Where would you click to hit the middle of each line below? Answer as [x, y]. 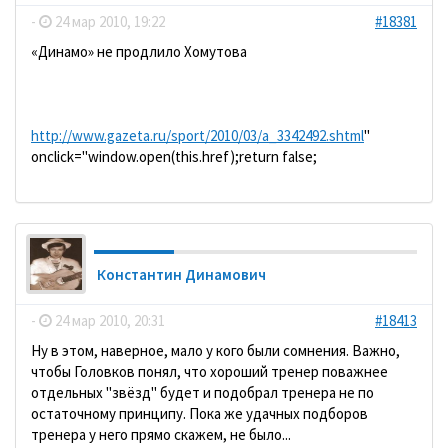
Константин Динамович [181, 274]
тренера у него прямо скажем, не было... [161, 434]
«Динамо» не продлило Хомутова [139, 51]
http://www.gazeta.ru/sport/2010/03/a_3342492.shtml [197, 135]
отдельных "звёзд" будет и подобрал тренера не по [202, 392]
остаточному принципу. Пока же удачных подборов [199, 413]
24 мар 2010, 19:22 [108, 21]
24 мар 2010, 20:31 [108, 320]
